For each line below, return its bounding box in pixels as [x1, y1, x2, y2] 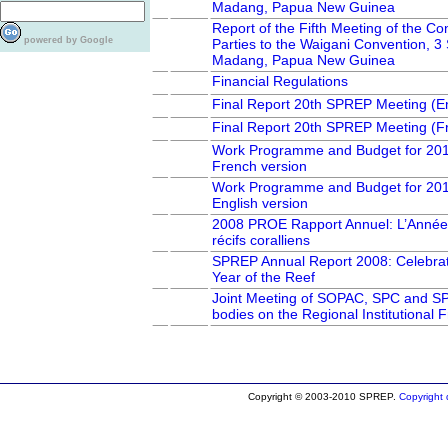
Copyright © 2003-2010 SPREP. [247, 391, 399, 402]
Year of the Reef [212, 269, 315, 285]
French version [212, 158, 307, 174]
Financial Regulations [212, 73, 348, 89]
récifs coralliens [212, 232, 310, 248]
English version [212, 195, 308, 211]
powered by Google [24, 35, 113, 45]
